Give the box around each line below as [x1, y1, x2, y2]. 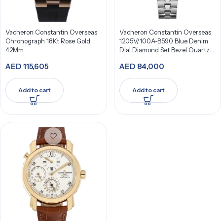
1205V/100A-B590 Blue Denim [119, 37, 209, 45]
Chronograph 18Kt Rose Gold [5, 37, 90, 45]
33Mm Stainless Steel [119, 55, 180, 63]
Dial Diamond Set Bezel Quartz [119, 46, 210, 54]
